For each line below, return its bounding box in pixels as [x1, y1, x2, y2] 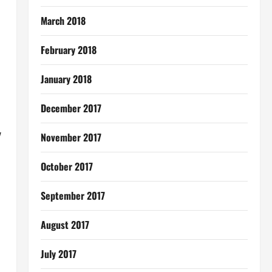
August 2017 [40, 217, 89, 232]
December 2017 [40, 101, 101, 115]
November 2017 [40, 130, 101, 144]
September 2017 [40, 188, 105, 203]
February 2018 [40, 42, 97, 57]
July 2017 [40, 246, 76, 261]
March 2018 [40, 13, 86, 28]
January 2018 [40, 72, 92, 86]
